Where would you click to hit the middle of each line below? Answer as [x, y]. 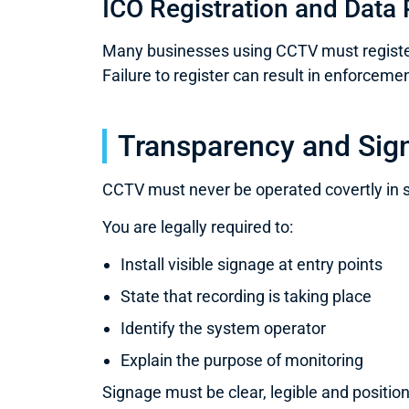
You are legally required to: [198, 226]
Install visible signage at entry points [252, 265]
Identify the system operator [223, 329]
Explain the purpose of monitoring [242, 361]
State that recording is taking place [246, 297]
